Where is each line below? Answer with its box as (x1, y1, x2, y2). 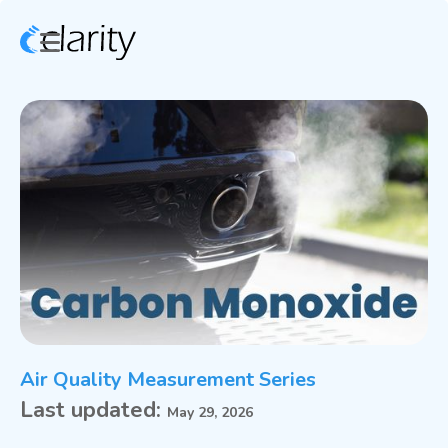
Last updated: (20, 394, 167, 425)
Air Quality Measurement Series (20, 365, 316, 393)
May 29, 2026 (167, 402, 253, 422)
